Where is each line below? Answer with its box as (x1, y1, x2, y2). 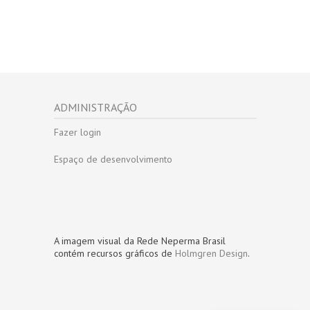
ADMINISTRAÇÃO (54, 100, 137, 114)
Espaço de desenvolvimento (54, 152, 172, 165)
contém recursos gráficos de (54, 246, 175, 259)
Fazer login (54, 125, 101, 138)
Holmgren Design (175, 246, 248, 259)
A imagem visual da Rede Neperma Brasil (54, 234, 226, 247)
